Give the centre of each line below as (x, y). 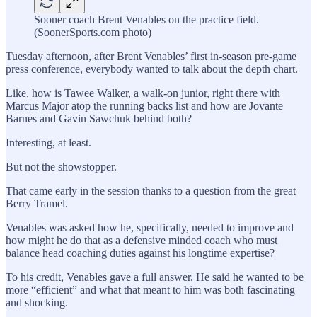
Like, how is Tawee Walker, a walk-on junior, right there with (143, 93)
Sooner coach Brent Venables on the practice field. (146, 19)
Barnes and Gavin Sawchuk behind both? (99, 118)
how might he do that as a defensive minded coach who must (142, 240)
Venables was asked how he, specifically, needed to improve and (150, 227)
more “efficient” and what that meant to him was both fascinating (150, 289)
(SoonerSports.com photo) (93, 32)
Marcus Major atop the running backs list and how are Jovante (144, 105)
